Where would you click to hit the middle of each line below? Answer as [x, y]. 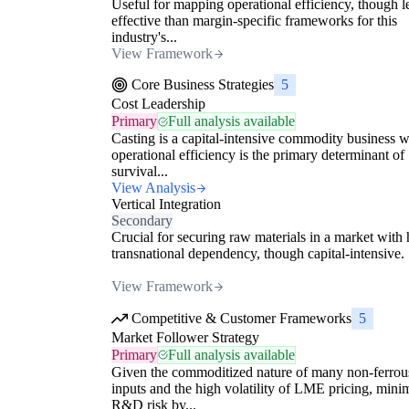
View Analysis [153, 188]
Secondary [142, 221]
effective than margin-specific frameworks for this [254, 21]
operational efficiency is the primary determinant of [258, 155]
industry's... [144, 37]
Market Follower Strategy [185, 337]
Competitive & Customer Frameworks [241, 318]
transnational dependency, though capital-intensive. [258, 254]
